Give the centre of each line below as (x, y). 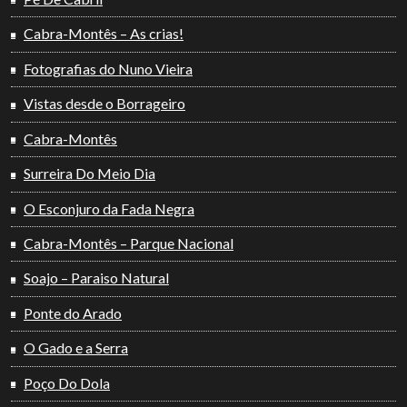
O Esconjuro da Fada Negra (109, 208)
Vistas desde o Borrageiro (104, 104)
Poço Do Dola (67, 382)
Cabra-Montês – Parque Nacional (129, 243)
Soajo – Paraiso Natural (96, 278)
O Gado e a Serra (76, 348)
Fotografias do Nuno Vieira (108, 68)
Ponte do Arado (73, 313)
